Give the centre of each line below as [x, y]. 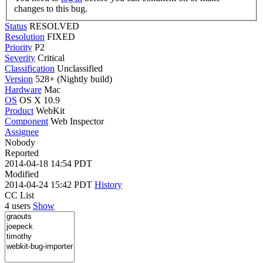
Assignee [22, 131]
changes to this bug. [51, 8]
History [108, 184]
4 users [19, 205]
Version [19, 79]
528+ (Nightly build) [73, 79]
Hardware [23, 89]
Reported [22, 153]
